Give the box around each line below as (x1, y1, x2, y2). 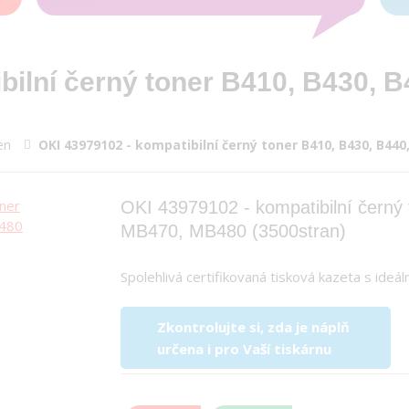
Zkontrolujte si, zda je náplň (157, 317, 350, 336)
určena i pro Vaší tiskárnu (157, 339, 331, 358)
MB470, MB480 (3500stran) (121, 220, 346, 241)
